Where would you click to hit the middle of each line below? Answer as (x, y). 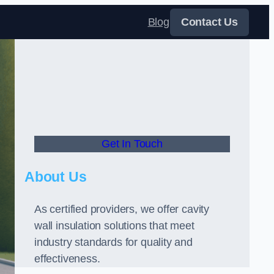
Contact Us (209, 22)
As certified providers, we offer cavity (122, 209)
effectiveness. (67, 259)
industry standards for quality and (113, 242)
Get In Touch (132, 144)
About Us (56, 177)
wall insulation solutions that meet (114, 226)
